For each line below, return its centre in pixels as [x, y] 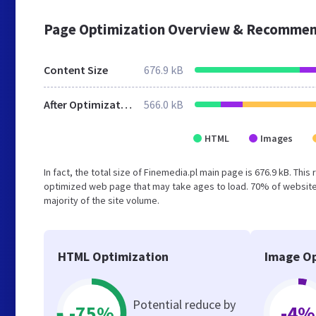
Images [276, 138]
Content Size [76, 70]
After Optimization [126, 104]
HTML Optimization [113, 256]
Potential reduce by [184, 304]
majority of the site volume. [102, 200]
